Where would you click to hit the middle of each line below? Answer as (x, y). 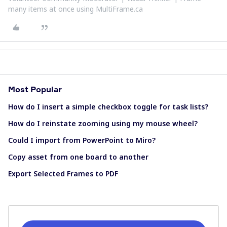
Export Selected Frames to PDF (63, 174)
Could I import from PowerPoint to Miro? (82, 140)
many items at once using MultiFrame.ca (75, 9)
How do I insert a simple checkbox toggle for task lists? (108, 107)
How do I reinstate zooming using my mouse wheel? (103, 123)
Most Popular (35, 89)
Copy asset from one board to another (78, 157)
